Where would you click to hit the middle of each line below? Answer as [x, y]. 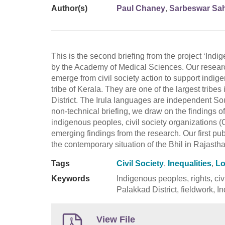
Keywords [71, 178]
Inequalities [190, 163]
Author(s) [69, 8]
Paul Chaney [141, 8]
